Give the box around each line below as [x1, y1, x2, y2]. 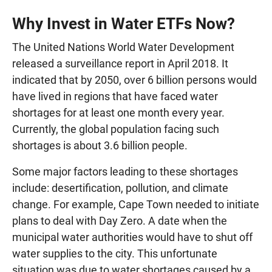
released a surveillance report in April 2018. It [12, 56, 228, 70]
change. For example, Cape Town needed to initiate [12, 197, 259, 211]
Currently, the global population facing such [12, 122, 219, 135]
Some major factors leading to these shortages [12, 165, 238, 178]
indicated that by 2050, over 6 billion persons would [12, 73, 257, 86]
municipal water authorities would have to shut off [12, 230, 253, 243]
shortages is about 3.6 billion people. [12, 138, 188, 152]
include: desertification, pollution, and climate [12, 181, 228, 194]
